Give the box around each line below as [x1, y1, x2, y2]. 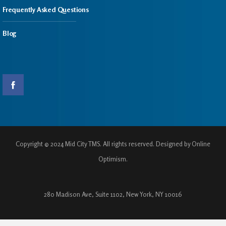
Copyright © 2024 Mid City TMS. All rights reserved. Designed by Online [16, 140, 210, 148]
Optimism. [98, 155, 128, 163]
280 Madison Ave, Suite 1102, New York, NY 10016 [44, 190, 182, 198]
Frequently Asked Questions [3, 5, 89, 14]
